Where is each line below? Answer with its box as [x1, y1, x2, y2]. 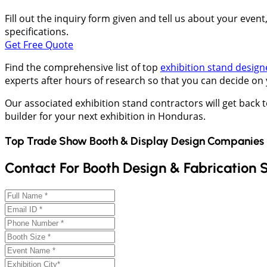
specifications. [5, 24, 69, 38]
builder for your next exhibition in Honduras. [5, 109, 206, 123]
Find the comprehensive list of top [5, 60, 160, 74]
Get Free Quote [5, 38, 73, 51]
